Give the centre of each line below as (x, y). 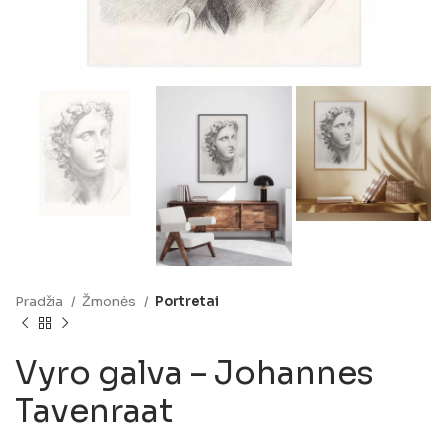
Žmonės (110, 301)
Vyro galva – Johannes (194, 372)
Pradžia (40, 301)
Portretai (187, 301)
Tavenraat (94, 410)
